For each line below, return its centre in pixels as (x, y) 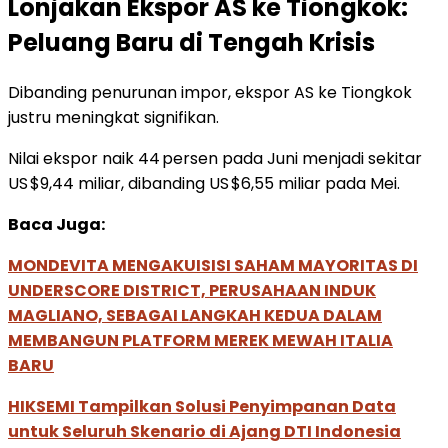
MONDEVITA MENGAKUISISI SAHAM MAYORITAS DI (213, 265)
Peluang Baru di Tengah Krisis (191, 42)
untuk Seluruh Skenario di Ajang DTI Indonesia (204, 431)
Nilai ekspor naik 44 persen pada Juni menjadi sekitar (215, 158)
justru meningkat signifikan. (113, 117)
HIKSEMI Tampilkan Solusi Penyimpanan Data (202, 406)
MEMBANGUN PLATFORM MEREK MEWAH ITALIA (200, 340)
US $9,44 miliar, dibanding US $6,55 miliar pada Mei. (204, 183)
